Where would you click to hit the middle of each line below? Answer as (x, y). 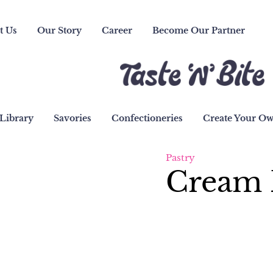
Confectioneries (147, 118)
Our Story (60, 30)
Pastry (180, 157)
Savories (73, 118)
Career (117, 30)
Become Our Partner (199, 30)
